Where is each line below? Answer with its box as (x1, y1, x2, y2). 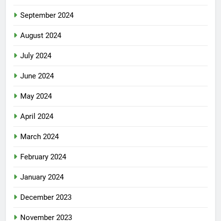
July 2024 (20, 51, 51, 61)
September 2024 (20, 11, 74, 20)
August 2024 (20, 31, 61, 40)
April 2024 (20, 112, 53, 121)
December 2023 (20, 193, 72, 202)
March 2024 (20, 132, 59, 142)
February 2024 (20, 152, 66, 162)
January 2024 (20, 173, 64, 182)
